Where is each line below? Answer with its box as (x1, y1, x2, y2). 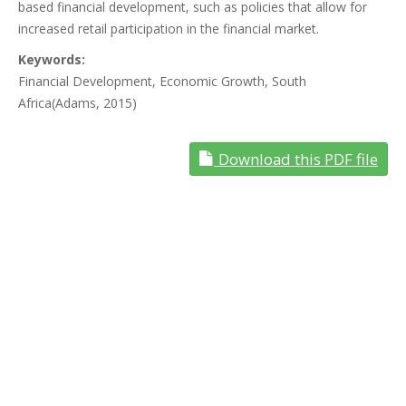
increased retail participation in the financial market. (18, 20, 319, 37)
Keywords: (18, 51, 85, 68)
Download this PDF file (218, 149, 378, 169)
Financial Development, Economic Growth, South (18, 72, 306, 90)
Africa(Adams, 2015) (18, 94, 137, 111)
